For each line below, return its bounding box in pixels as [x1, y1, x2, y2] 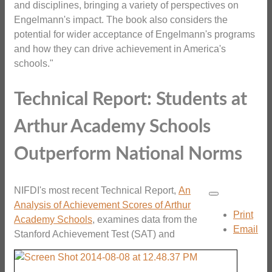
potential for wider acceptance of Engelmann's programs [14, 29, 255, 39]
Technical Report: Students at [14, 90, 247, 109]
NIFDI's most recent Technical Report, [14, 185, 178, 196]
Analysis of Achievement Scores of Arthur [14, 200, 191, 211]
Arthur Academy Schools [14, 117, 211, 136]
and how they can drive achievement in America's [14, 43, 226, 54]
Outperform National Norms [14, 144, 242, 163]
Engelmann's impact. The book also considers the [14, 14, 228, 25]
